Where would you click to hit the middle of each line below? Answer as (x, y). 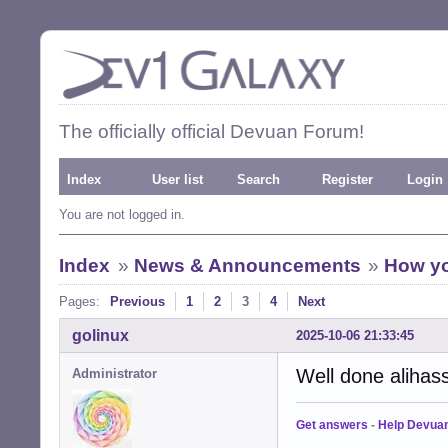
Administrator (114, 373)
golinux (100, 335)
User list (177, 179)
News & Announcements (247, 265)
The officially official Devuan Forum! (211, 131)
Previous (137, 301)
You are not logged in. (122, 214)
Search (258, 179)
